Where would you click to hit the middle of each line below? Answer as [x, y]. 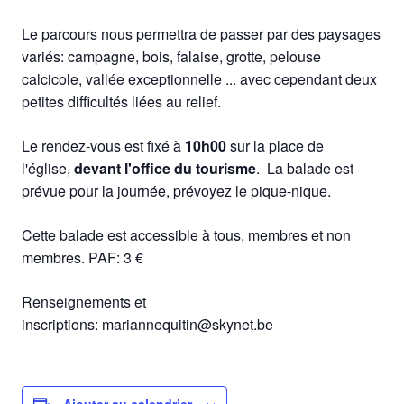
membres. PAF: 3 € [83, 257]
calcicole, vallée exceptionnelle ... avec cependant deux [199, 78]
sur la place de [275, 145]
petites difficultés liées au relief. [121, 101]
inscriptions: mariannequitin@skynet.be [147, 324]
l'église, [48, 168]
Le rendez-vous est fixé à [103, 145]
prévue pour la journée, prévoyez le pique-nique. [176, 190]
